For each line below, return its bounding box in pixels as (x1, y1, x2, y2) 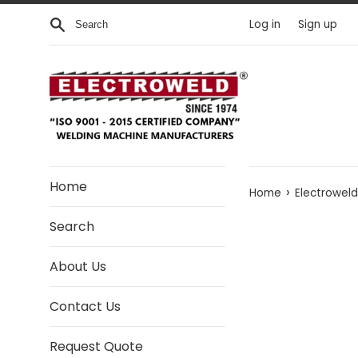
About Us (50, 257, 106, 276)
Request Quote (50, 337, 143, 356)
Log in (249, 16, 280, 32)
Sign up (298, 16, 337, 32)
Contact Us (50, 297, 121, 316)
